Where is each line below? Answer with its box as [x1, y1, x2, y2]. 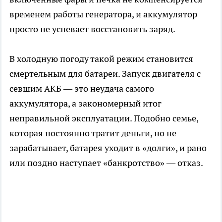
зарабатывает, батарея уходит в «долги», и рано [9, 142, 207, 154]
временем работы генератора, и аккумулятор [9, 8, 197, 20]
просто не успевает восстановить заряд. [9, 23, 175, 35]
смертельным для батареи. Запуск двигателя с [9, 67, 201, 79]
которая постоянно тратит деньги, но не [9, 127, 176, 139]
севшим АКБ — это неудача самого [9, 82, 154, 94]
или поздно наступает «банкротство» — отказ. [9, 157, 203, 168]
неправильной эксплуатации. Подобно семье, [9, 112, 198, 124]
